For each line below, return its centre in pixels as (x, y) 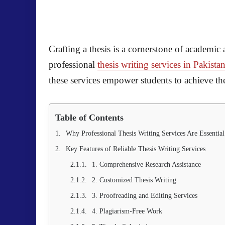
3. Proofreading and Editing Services (145, 196)
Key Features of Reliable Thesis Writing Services (136, 149)
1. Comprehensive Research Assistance (146, 164)
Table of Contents (89, 118)
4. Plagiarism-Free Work (127, 211)
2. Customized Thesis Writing (134, 180)
